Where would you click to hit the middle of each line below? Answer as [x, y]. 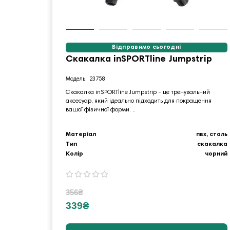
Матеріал [81, 134]
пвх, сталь [212, 134]
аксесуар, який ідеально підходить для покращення [139, 101]
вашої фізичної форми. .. [101, 110]
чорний [216, 154]
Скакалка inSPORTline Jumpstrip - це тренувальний [138, 92]
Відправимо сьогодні [147, 47]
